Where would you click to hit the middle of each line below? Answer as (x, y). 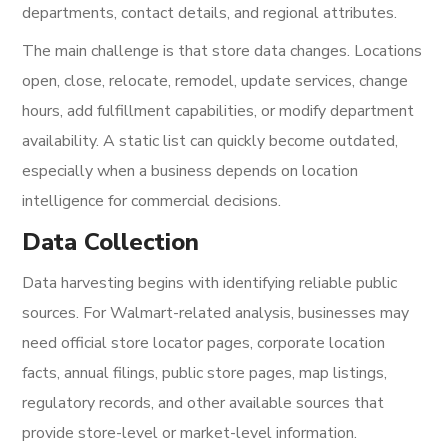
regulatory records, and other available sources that (203, 403)
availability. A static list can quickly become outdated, (210, 141)
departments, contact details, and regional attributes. (210, 13)
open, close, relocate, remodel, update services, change (215, 81)
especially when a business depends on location (190, 171)
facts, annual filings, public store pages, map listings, (205, 373)
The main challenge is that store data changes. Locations (222, 51)
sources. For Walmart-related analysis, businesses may (216, 313)
